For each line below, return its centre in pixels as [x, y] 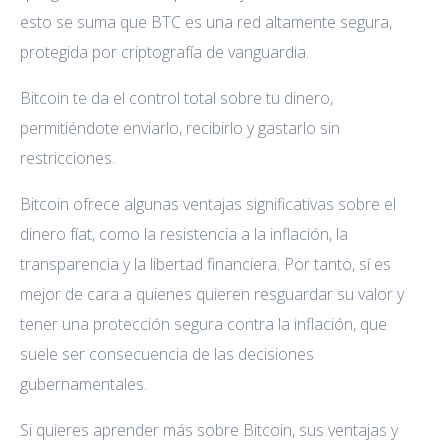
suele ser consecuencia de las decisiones [167, 354]
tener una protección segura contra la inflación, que [203, 324]
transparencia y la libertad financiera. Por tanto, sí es [205, 264]
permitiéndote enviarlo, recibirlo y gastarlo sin [180, 128]
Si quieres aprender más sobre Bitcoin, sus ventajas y [209, 430]
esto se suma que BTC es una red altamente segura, [206, 22]
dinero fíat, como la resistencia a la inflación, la [184, 234]
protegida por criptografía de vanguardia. [164, 52]
